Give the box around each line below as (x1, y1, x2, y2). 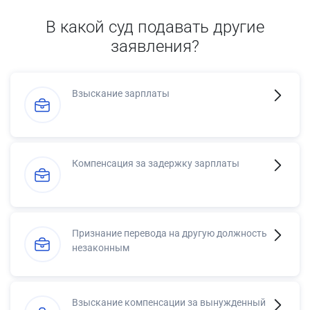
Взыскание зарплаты (72, 88, 170, 99)
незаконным (72, 241, 129, 253)
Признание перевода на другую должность (72, 227, 267, 239)
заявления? (111, 37, 199, 56)
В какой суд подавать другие (46, 17, 264, 37)
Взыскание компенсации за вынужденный (72, 297, 266, 309)
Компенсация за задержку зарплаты (72, 157, 239, 169)
